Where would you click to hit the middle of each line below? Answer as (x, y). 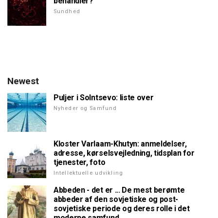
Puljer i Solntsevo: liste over (104, 98)
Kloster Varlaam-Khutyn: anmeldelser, (120, 144)
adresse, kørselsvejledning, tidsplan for (124, 153)
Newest (23, 81)
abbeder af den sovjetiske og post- (116, 200)
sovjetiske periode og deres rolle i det (122, 209)
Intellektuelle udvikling (88, 173)
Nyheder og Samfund (85, 109)
